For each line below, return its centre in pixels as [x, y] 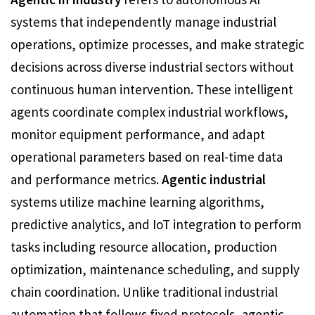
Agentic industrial [212, 179]
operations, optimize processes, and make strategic [157, 44]
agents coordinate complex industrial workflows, [149, 112]
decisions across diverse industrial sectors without [152, 67]
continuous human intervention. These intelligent [152, 89]
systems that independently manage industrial [143, 22]
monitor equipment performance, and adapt [138, 134]
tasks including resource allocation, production [144, 247]
